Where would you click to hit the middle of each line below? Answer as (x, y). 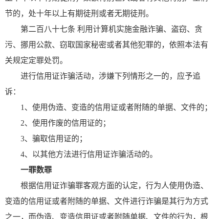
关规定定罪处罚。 (36, 60)
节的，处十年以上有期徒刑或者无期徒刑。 (79, 13)
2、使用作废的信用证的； (66, 123)
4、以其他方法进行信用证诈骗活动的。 (89, 154)
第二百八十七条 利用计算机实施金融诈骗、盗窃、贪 (111, 29)
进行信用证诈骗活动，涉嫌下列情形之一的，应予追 (110, 76)
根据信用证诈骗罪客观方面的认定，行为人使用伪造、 (114, 185)
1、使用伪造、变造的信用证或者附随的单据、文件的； (116, 107)
